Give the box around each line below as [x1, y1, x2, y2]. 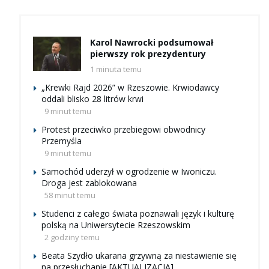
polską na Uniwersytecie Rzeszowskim [41, 219, 190, 231]
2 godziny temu [44, 232, 100, 243]
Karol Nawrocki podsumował [90, 37, 213, 49]
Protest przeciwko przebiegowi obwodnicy [41, 124, 205, 136]
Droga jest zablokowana [41, 177, 137, 189]
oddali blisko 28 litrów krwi [41, 93, 144, 105]
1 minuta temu [90, 64, 142, 75]
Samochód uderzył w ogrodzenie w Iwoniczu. [41, 166, 217, 178]
